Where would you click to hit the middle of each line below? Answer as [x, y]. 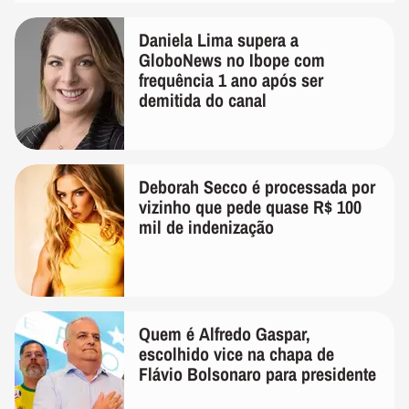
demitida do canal [203, 100]
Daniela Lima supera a [219, 39]
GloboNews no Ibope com [232, 59]
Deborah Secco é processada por [257, 186]
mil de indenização [206, 226]
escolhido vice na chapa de [236, 353]
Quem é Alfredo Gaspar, [225, 333]
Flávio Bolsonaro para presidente [257, 373]
